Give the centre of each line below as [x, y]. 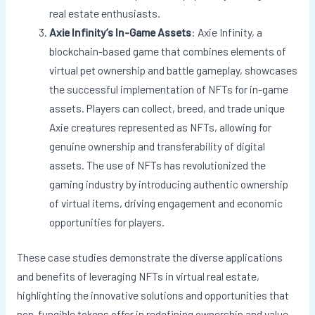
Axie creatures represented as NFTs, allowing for [161, 127]
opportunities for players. [107, 222]
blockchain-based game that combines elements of [168, 51]
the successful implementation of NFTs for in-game [169, 89]
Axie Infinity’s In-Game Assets [121, 32]
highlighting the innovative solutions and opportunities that [153, 295]
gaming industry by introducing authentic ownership [169, 184]
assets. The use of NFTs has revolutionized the [158, 165]
